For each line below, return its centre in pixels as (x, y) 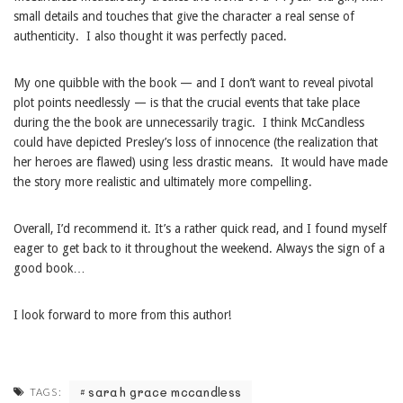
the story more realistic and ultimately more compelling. (163, 181)
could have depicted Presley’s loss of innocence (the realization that (196, 142)
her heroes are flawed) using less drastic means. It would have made (201, 161)
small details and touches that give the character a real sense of (184, 16)
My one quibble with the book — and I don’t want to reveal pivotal (193, 82)
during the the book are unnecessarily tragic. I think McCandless (189, 122)
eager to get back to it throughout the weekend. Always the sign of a (199, 248)
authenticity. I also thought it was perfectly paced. (150, 36)
